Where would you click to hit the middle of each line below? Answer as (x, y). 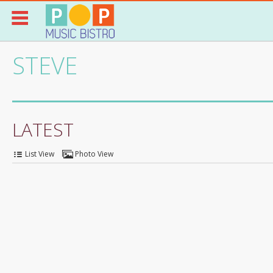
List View (40, 154)
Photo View (94, 154)
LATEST (43, 129)
